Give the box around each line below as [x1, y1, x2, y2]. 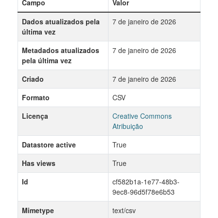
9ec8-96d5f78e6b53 [112, 187, 175, 197]
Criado [22, 74, 44, 84]
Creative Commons [112, 111, 172, 121]
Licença [22, 111, 48, 121]
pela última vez [22, 55, 72, 65]
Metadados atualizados [22, 45, 99, 55]
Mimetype [22, 205, 54, 215]
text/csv [112, 205, 136, 215]
